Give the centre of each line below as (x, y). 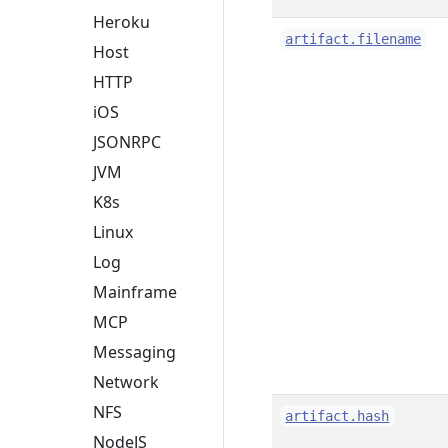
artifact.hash (337, 416)
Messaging (134, 352)
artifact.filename (353, 39)
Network (126, 382)
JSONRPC (127, 142)
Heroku (121, 22)
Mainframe (135, 292)
